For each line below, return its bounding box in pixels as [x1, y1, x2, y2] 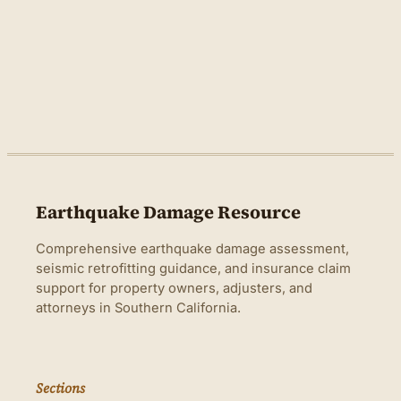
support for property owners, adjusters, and [36, 280, 312, 297]
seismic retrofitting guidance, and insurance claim [36, 260, 351, 277]
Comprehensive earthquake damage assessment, [36, 241, 349, 258]
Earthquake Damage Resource [36, 199, 301, 225]
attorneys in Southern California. [36, 300, 241, 317]
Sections [36, 379, 85, 398]
